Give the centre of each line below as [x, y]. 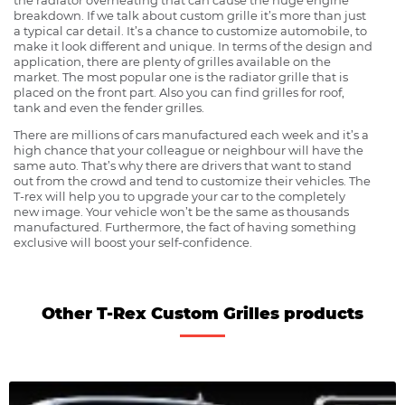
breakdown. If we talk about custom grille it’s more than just [190, 15]
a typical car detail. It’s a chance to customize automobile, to [190, 30]
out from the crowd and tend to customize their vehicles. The [192, 180]
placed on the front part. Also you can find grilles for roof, [179, 92]
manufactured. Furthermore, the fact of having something [185, 226]
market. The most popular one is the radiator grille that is [181, 76]
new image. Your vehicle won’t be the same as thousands [181, 211]
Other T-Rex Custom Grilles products [202, 313]
